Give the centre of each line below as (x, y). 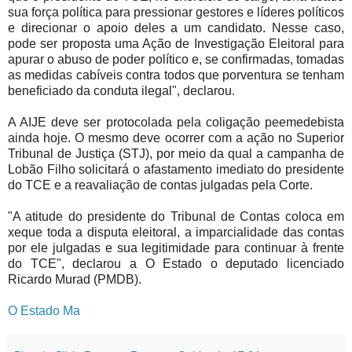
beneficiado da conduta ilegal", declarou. (121, 91)
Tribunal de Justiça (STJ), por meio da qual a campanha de (176, 154)
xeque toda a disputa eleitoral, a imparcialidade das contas (176, 233)
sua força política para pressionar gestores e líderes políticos (176, 13)
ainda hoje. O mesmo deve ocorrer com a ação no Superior (176, 138)
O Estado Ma (44, 311)
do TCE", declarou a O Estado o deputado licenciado (176, 264)
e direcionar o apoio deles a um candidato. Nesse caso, (176, 28)
